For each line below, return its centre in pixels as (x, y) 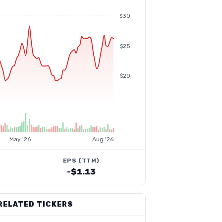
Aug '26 (103, 139)
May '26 (20, 139)
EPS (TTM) (81, 161)
